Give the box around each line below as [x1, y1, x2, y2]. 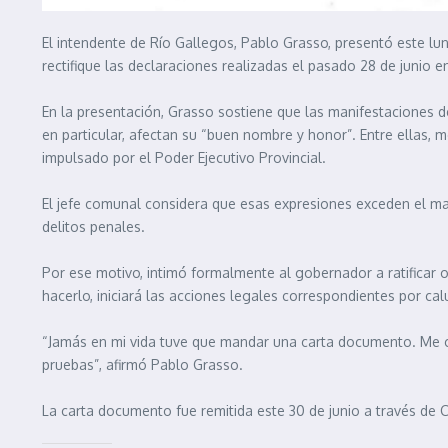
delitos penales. [42, 217, 145, 235]
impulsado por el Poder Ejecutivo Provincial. [42, 148, 326, 166]
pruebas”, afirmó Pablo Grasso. [42, 355, 243, 373]
